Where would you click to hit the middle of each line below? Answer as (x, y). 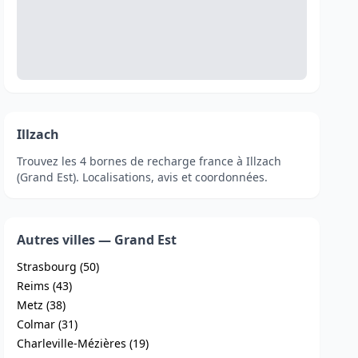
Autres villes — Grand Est (97, 240)
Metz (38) (42, 305)
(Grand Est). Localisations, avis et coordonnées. (143, 177)
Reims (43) (45, 286)
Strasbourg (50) (58, 267)
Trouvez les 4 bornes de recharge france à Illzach (149, 161)
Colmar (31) (48, 324)
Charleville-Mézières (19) (83, 343)
